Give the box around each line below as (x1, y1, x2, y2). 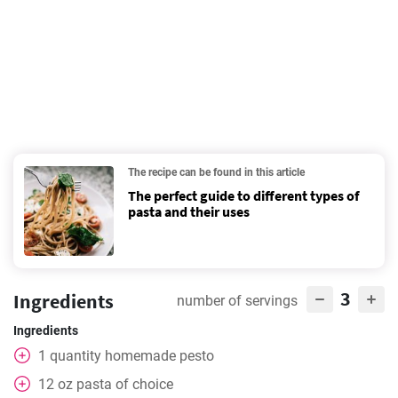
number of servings (177, 292, 298, 309)
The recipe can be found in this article (128, 166, 305, 179)
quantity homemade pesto (50, 347, 214, 364)
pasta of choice (76, 376, 173, 393)
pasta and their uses (128, 203, 250, 220)
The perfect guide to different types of (128, 187, 359, 204)
